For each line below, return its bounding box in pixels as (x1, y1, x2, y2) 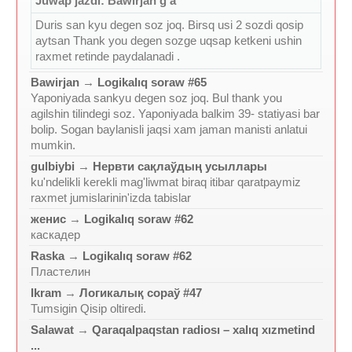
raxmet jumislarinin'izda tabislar (31, 191, 191, 204)
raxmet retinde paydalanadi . (35, 49, 180, 63)
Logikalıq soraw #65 (97, 75, 207, 89)
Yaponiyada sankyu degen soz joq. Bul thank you (31, 91, 282, 104)
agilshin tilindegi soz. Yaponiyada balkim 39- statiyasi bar (31, 107, 320, 120)
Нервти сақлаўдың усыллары (93, 159, 267, 173)
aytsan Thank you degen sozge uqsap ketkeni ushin (35, 34, 302, 47)
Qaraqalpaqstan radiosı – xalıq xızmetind (92, 323, 315, 336)
